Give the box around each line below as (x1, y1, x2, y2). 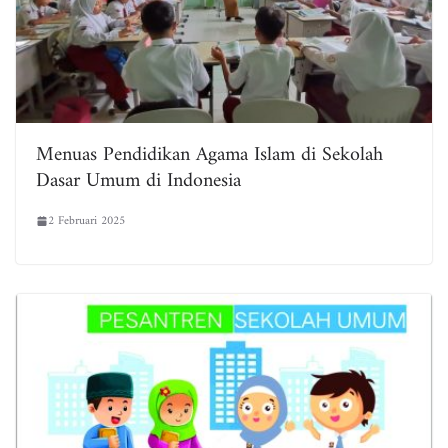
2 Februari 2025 (48, 210, 125, 232)
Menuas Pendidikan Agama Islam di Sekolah (36, 137, 383, 173)
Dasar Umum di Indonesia (36, 163, 241, 199)
